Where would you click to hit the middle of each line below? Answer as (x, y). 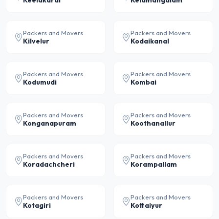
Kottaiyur (146, 205)
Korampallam (154, 164)
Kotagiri (37, 205)
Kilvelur (36, 41)
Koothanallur (153, 123)
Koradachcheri (49, 164)
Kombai (143, 82)
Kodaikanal (150, 41)
